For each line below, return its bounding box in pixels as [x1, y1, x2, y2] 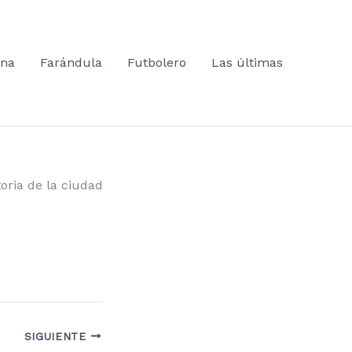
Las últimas [211, 55, 283, 70]
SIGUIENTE [24, 329, 91, 343]
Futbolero [127, 55, 186, 70]
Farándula [40, 55, 102, 70]
